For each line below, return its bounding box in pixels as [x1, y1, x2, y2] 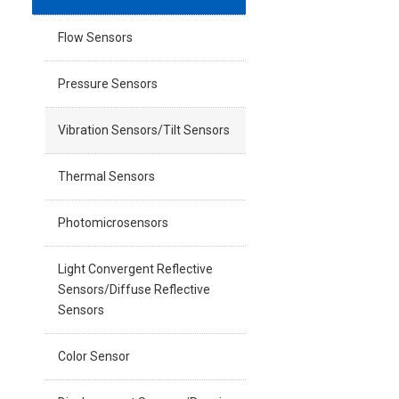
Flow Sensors [58, 30, 133, 45]
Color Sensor [58, 349, 130, 363]
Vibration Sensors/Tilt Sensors [58, 123, 230, 137]
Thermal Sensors [58, 169, 155, 183]
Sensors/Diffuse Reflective [58, 282, 210, 297]
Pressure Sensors [58, 77, 158, 91]
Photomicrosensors [58, 216, 168, 230]
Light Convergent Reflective [58, 262, 213, 276]
